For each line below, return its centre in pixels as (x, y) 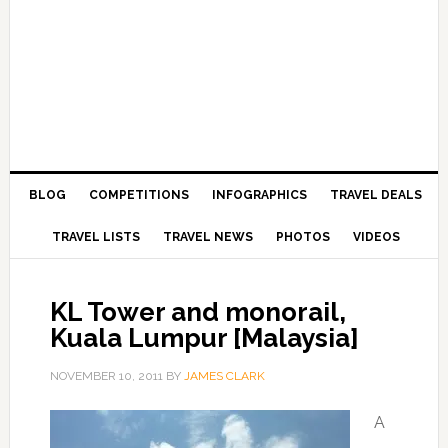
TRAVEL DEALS (376, 195)
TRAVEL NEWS (207, 237)
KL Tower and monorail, (197, 312)
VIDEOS (376, 237)
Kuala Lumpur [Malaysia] (204, 338)
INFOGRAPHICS (260, 195)
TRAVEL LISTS (95, 237)
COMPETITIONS (139, 195)
